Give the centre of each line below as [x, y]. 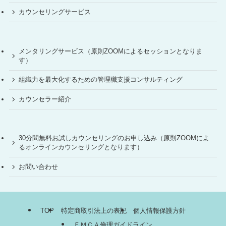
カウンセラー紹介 [45, 99]
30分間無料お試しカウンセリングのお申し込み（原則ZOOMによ [114, 138]
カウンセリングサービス [55, 12]
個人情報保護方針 [159, 211]
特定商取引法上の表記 [94, 211]
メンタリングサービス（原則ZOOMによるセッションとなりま [111, 51]
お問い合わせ [39, 166]
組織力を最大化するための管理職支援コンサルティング [101, 80]
